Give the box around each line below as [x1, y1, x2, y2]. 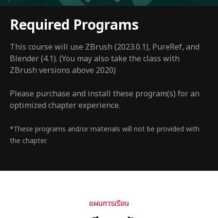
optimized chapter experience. [10, 100, 120, 112]
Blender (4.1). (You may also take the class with [10, 53, 180, 65]
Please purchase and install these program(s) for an [10, 88, 200, 100]
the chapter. [10, 136, 47, 146]
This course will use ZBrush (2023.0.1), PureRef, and [10, 41, 200, 54]
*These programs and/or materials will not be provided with [10, 124, 200, 135]
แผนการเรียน [89, 198, 129, 210]
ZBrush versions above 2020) [10, 65, 116, 77]
